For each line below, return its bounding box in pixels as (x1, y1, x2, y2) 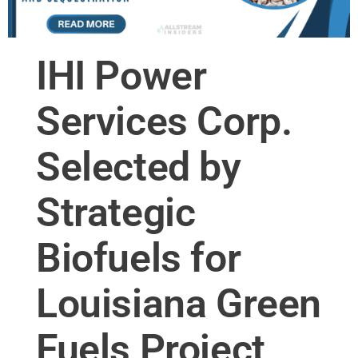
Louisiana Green (36, 280, 322, 328)
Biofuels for (36, 235, 241, 282)
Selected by (36, 144, 241, 191)
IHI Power (36, 53, 207, 100)
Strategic (36, 189, 196, 237)
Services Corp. (36, 98, 292, 145)
